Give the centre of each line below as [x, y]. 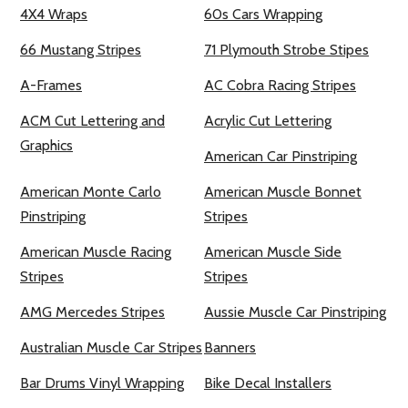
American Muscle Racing [96, 252]
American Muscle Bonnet [283, 192]
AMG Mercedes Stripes [92, 312]
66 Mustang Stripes [81, 50]
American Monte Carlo [91, 192]
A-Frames [51, 86]
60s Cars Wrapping [263, 15]
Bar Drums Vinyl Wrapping [102, 383]
